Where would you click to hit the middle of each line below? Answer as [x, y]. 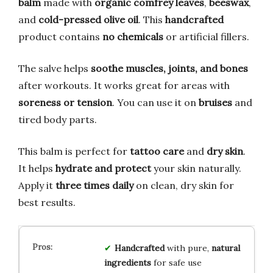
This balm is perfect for [74, 151]
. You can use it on [155, 102]
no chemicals [133, 36]
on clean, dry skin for [184, 185]
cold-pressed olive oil [88, 19]
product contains [60, 36]
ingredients [127, 262]
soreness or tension [65, 102]
